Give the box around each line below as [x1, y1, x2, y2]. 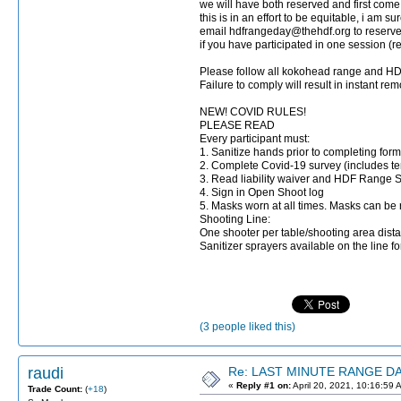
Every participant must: [200, 132, 312, 146]
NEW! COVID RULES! [200, 106, 306, 119]
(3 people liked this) [200, 320, 295, 333]
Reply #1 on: [236, 380, 291, 390]
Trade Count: [28, 383, 85, 394]
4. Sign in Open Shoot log [200, 186, 327, 200]
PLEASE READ [200, 119, 275, 132]
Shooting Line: [200, 213, 273, 226]
